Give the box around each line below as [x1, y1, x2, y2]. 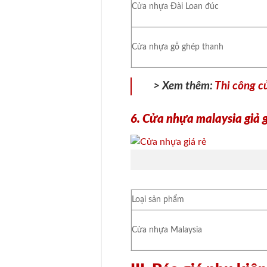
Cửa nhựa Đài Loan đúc [132, 1, 219, 11]
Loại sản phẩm [132, 195, 185, 204]
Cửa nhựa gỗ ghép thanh [132, 42, 224, 51]
